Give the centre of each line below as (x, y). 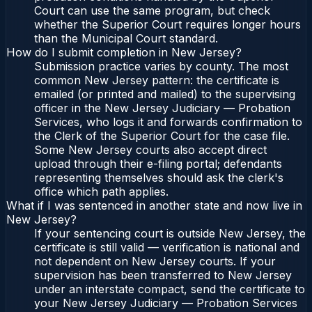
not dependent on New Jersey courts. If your (155, 262)
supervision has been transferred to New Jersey (163, 275)
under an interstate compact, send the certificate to (170, 289)
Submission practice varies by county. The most (161, 67)
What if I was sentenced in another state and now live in (154, 206)
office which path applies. (101, 192)
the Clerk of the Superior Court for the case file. (162, 136)
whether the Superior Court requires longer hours (167, 25)
